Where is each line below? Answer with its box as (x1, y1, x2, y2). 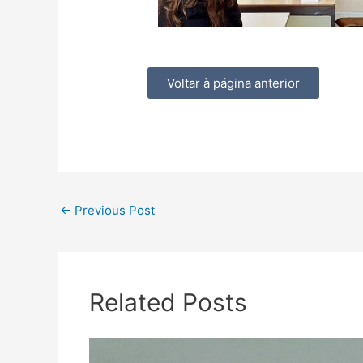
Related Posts (88, 287, 247, 317)
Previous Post (71, 203, 155, 219)
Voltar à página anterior (167, 75, 301, 92)
